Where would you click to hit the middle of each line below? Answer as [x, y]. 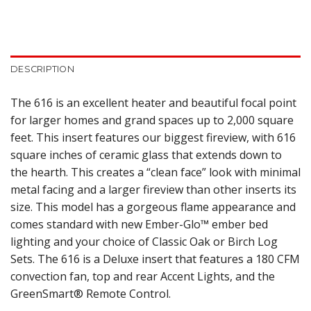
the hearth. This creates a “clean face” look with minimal [155, 172]
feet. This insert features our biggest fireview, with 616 [153, 137]
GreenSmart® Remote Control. [91, 293]
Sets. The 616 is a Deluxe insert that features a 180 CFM [155, 259]
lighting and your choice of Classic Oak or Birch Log [144, 241]
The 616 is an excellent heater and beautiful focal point [153, 102]
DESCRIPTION [42, 69]
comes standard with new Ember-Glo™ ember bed [139, 224]
